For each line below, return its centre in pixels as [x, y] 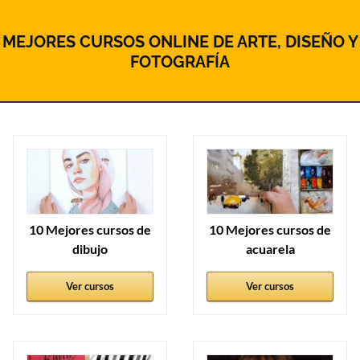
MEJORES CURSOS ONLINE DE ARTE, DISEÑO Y [180, 42]
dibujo [90, 248]
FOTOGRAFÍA [180, 62]
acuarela [270, 248]
